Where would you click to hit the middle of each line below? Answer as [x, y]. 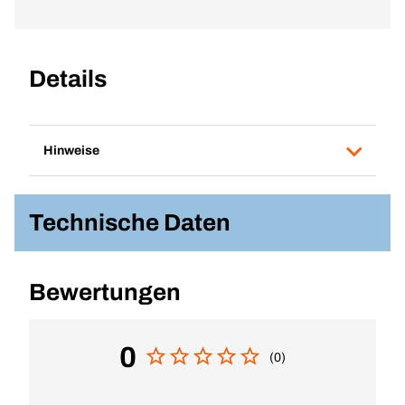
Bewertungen [105, 292]
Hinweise [71, 150]
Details [68, 79]
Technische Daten [130, 222]
